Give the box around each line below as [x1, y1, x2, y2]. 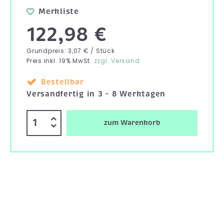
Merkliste [38, 6, 79, 16]
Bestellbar [40, 77, 84, 86]
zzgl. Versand [93, 56, 140, 65]
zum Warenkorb [103, 118, 160, 127]
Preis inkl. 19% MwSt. [26, 56, 94, 65]
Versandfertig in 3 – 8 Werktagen [26, 89, 165, 98]
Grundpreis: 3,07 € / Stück [26, 46, 115, 55]
